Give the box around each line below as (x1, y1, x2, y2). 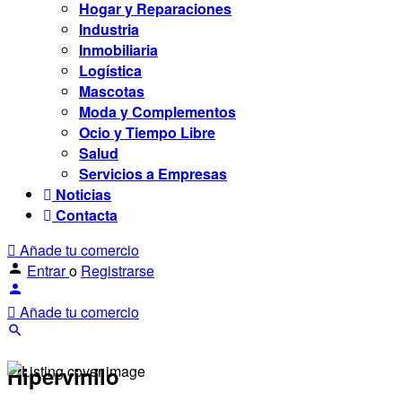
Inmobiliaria (79, 39, 158, 60)
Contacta (52, 205, 118, 225)
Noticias (52, 184, 111, 205)
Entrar (27, 260, 69, 281)
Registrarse (81, 260, 154, 281)
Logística (79, 60, 142, 81)
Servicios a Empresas (79, 163, 227, 184)
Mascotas (79, 81, 144, 101)
